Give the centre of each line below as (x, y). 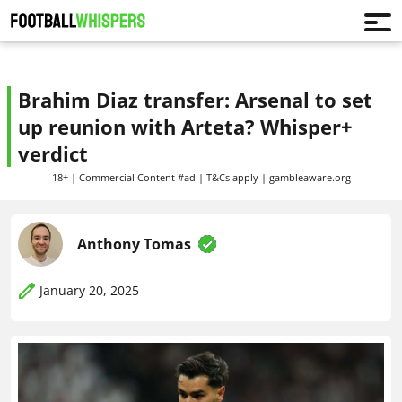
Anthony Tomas (134, 244)
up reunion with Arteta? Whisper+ (185, 127)
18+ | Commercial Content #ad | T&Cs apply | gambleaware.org (201, 177)
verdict (53, 153)
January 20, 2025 (89, 290)
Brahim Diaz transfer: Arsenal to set (195, 100)
